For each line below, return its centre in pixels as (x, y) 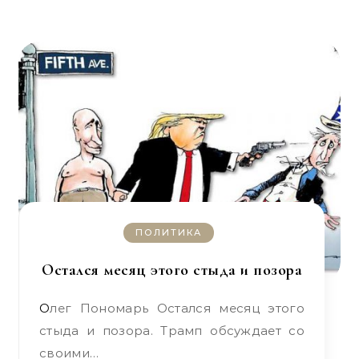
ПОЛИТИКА (169, 232)
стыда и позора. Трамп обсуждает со (172, 331)
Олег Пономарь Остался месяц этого (45, 308)
